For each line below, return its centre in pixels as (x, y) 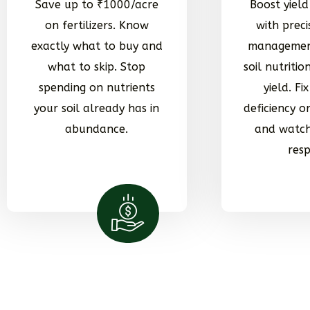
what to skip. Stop (97, 66)
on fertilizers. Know (97, 25)
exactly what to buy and (97, 46)
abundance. (97, 129)
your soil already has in (97, 108)
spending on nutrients (97, 87)
